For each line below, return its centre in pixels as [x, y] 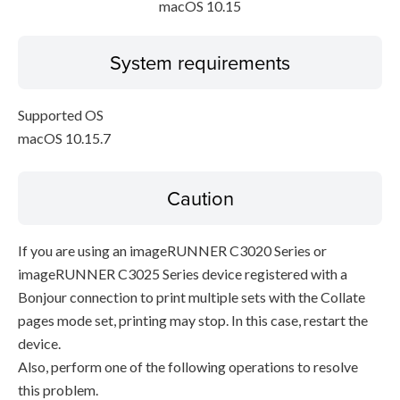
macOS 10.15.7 [64, 138]
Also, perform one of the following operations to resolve [188, 367]
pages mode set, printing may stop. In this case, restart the [193, 320]
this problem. [58, 390]
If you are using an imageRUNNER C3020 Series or [172, 250]
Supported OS [61, 115]
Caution [200, 198]
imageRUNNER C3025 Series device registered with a [183, 274]
